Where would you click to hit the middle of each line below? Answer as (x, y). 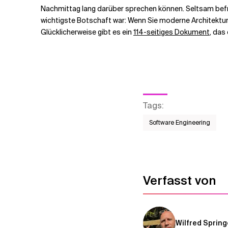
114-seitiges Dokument (172, 32)
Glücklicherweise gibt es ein (87, 32)
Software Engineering (180, 123)
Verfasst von (180, 180)
